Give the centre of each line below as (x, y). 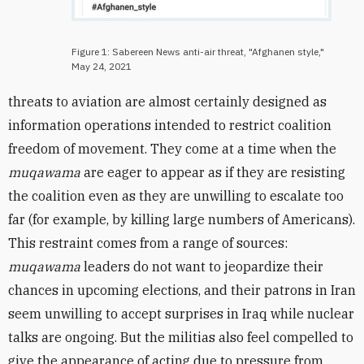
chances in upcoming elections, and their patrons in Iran (182, 290)
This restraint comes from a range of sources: (148, 243)
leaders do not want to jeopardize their (204, 266)
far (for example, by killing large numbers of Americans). (182, 219)
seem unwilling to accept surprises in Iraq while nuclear (181, 314)
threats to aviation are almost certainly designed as (167, 102)
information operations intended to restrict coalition (170, 125)
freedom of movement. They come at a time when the (172, 149)
